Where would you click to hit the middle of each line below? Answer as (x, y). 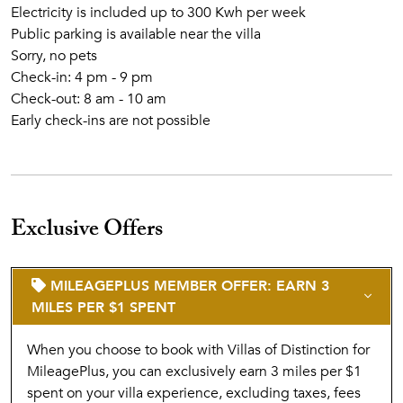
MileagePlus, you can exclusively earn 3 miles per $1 (194, 372)
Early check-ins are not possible (111, 121)
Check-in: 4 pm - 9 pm (82, 77)
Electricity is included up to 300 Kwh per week (158, 13)
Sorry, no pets (54, 56)
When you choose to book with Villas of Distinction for (198, 350)
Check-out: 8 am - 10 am (89, 99)
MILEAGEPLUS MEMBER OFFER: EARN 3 (188, 286)
